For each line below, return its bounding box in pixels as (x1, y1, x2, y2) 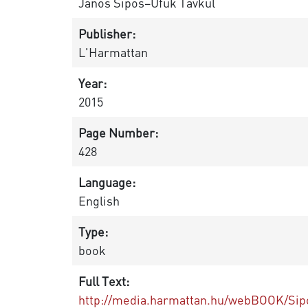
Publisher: (78, 25, 135, 41)
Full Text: (78, 273, 129, 289)
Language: (78, 174, 135, 190)
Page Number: (78, 124, 158, 140)
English (78, 192, 120, 208)
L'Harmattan (78, 44, 148, 60)
